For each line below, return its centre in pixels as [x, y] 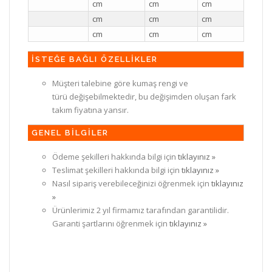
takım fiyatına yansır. [91, 110]
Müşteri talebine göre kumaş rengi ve [120, 83]
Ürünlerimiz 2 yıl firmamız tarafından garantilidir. [141, 210]
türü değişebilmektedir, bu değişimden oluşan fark [144, 96]
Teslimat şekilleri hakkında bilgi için [117, 170]
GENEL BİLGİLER [70, 132]
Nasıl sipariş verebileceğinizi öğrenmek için [132, 183]
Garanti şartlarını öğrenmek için [111, 223]
